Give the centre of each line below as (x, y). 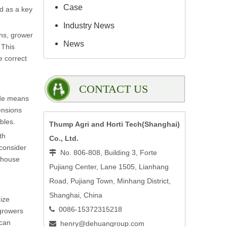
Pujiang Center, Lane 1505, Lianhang (109, 167)
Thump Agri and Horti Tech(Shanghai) (115, 124)
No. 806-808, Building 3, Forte (109, 153)
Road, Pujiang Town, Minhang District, (111, 181)
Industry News (89, 26)
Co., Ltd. (64, 138)
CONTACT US (113, 89)
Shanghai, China (76, 195)
